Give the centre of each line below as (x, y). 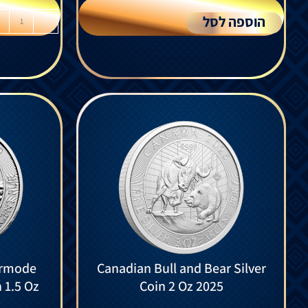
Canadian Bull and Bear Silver (181, 268)
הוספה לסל (234, 21)
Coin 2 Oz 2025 (181, 286)
